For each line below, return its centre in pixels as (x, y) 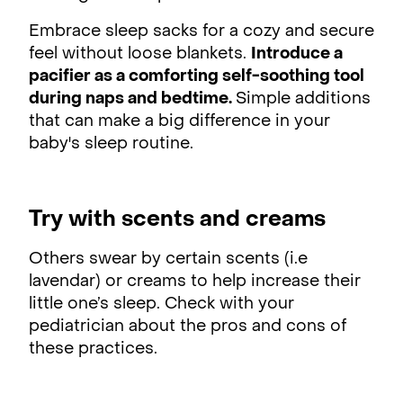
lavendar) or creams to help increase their (195, 282)
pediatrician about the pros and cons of (188, 327)
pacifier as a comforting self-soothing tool (197, 76)
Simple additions (303, 99)
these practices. (95, 349)
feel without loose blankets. (140, 54)
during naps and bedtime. (132, 99)
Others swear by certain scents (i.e (168, 259)
